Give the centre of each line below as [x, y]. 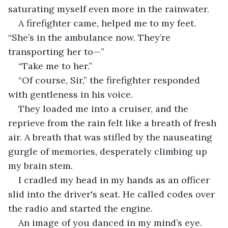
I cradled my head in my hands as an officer [115, 180]
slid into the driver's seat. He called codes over [113, 194]
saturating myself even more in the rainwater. [109, 9]
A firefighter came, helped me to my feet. [108, 23]
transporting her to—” [56, 51]
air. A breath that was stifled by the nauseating [111, 137]
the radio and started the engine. [80, 208]
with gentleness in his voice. [70, 94]
